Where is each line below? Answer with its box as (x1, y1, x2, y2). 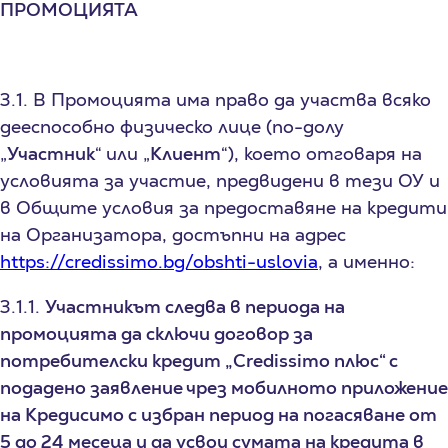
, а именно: (318, 249, 415, 273)
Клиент (150, 141, 221, 165)
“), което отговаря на (221, 141, 422, 165)
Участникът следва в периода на (45, 294, 345, 318)
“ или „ (95, 141, 150, 165)
